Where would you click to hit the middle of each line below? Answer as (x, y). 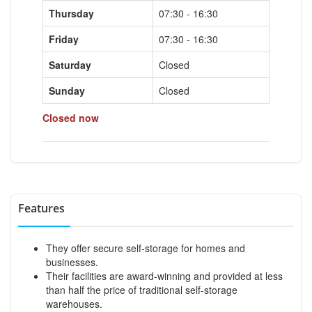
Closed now (71, 117)
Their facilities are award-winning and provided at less (164, 275)
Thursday (71, 13)
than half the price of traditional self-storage (142, 289)
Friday (64, 39)
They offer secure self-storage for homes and (146, 248)
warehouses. (74, 303)
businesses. (72, 262)
